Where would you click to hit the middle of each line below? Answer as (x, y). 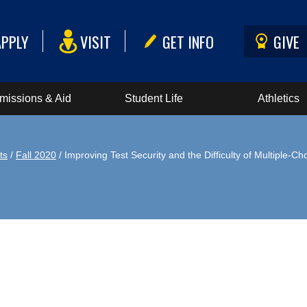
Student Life (153, 98)
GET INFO (188, 41)
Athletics (279, 98)
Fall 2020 (36, 155)
